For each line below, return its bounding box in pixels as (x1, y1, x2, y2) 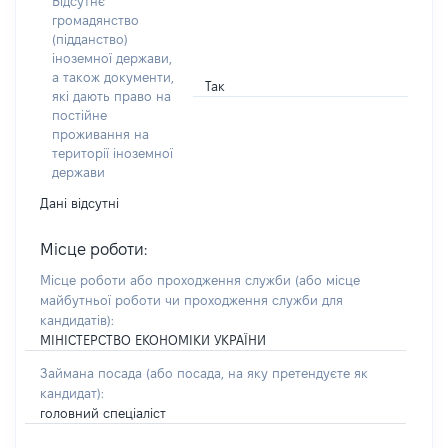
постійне (52, 108, 107, 122)
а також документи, (52, 70, 174, 84)
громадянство (52, 13, 139, 27)
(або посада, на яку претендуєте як (146, 366, 368, 380)
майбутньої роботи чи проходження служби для (40, 293, 343, 307)
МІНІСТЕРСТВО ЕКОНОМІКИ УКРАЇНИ (40, 333, 266, 347)
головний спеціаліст (40, 406, 166, 420)
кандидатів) (40, 313, 111, 327)
